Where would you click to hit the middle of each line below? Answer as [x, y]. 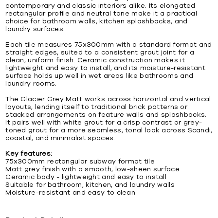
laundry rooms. [31, 83]
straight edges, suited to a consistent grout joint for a [100, 52]
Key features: [29, 154]
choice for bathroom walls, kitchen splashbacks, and [97, 21]
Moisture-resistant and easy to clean [71, 192]
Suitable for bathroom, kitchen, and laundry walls [90, 185]
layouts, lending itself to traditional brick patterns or [97, 107]
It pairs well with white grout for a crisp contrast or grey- [104, 122]
